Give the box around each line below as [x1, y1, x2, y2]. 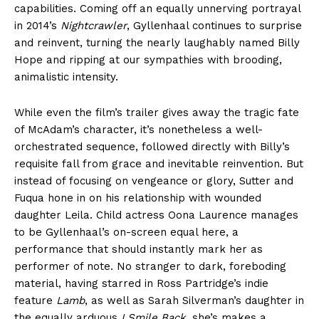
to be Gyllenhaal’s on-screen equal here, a [14, 226, 239, 239]
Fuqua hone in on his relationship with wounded [14, 192, 261, 205]
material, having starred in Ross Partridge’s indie [14, 277, 268, 291]
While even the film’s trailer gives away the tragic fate [14, 106, 299, 120]
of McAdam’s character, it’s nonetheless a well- [14, 123, 263, 137]
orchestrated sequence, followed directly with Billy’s [14, 140, 290, 154]
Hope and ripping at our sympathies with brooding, [14, 53, 282, 67]
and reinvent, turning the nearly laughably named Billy [14, 36, 300, 50]
